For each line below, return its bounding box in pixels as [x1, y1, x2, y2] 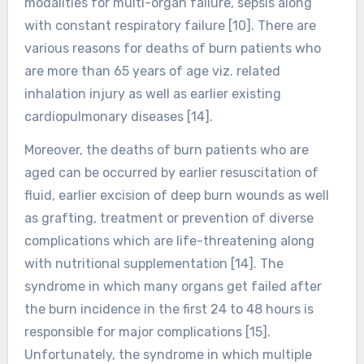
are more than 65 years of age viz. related [24, 63, 280, 79]
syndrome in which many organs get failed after [24, 278, 322, 294]
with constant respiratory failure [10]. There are [24, 17, 316, 33]
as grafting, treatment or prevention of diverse [24, 210, 314, 226]
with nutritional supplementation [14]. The [24, 255, 284, 271]
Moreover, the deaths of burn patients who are [24, 141, 309, 158]
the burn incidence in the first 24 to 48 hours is [24, 301, 314, 317]
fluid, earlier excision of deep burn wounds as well [24, 187, 329, 203]
